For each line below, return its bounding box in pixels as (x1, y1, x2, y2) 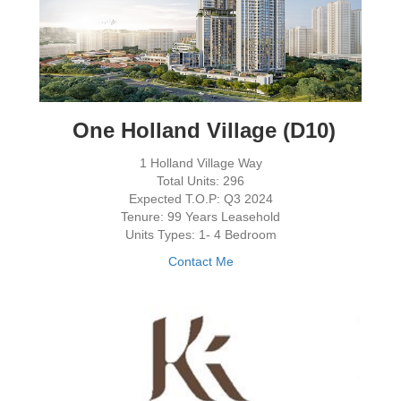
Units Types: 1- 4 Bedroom (124, 226, 277, 242)
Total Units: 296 (157, 173, 244, 188)
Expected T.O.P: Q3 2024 (128, 191, 273, 206)
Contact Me (167, 253, 234, 269)
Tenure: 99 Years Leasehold (121, 209, 280, 224)
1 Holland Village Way (139, 155, 262, 170)
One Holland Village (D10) (65, 117, 336, 142)
